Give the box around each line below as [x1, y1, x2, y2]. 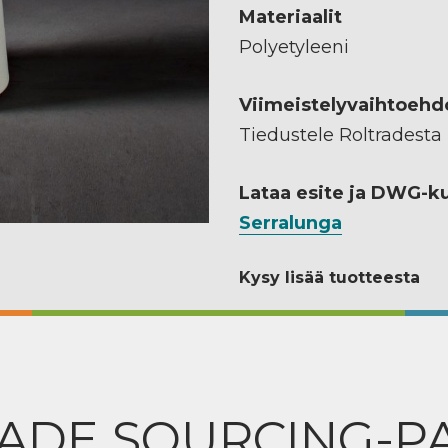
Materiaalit [239, 5, 342, 28]
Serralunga [239, 211, 342, 234]
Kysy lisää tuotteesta [239, 267, 420, 287]
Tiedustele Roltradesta [239, 123, 442, 146]
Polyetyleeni [239, 35, 349, 58]
